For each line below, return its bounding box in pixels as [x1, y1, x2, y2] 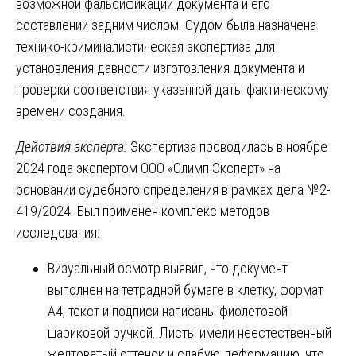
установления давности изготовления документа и [16, 59, 304, 76]
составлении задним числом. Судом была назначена [16, 16, 316, 33]
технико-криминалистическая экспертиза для [16, 37, 275, 55]
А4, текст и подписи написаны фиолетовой [48, 302, 288, 319]
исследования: [16, 223, 99, 241]
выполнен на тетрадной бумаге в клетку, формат [48, 281, 323, 298]
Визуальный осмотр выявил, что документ [48, 259, 288, 277]
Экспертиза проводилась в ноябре [130, 137, 327, 155]
